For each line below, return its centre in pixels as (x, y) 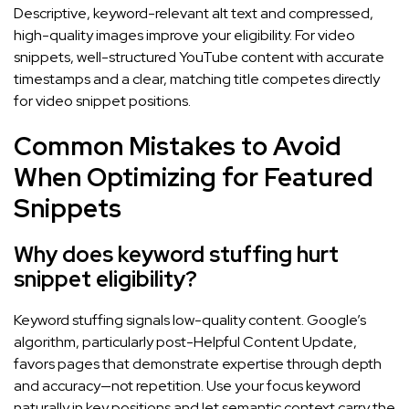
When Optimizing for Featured (194, 177)
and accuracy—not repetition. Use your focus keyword (187, 385)
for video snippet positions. (102, 100)
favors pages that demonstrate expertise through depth (198, 363)
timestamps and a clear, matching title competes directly (197, 79)
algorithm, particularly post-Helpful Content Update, (185, 341)
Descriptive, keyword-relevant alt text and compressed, (194, 13)
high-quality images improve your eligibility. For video (184, 35)
